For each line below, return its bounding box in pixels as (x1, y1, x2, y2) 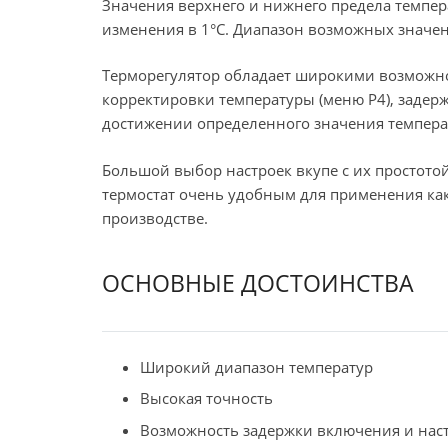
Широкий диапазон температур (139, 356, 373, 377)
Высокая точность (139, 388, 273, 409)
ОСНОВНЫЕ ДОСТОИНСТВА (102, 267, 414, 300)
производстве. (102, 207, 208, 228)
